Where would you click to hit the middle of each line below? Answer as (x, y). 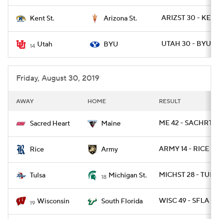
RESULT (170, 101)
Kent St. (42, 19)
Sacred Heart (50, 124)
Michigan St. (128, 175)
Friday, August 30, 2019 (58, 78)
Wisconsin (53, 201)
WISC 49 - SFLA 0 (187, 201)
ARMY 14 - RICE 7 (186, 149)
